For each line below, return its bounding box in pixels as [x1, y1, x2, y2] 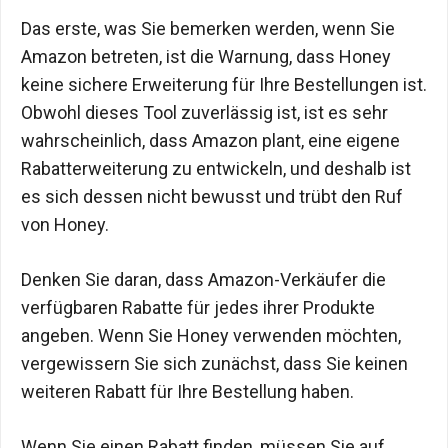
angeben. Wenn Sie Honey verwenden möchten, [21, 324, 401, 346]
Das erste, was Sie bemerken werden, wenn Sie [21, 17, 395, 39]
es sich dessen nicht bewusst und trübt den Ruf [21, 185, 403, 207]
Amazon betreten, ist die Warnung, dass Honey [21, 45, 391, 67]
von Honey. [21, 213, 109, 235]
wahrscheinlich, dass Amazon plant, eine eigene [21, 129, 400, 151]
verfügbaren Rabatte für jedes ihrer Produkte [21, 296, 375, 318]
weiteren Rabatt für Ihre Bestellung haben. [21, 380, 354, 402]
